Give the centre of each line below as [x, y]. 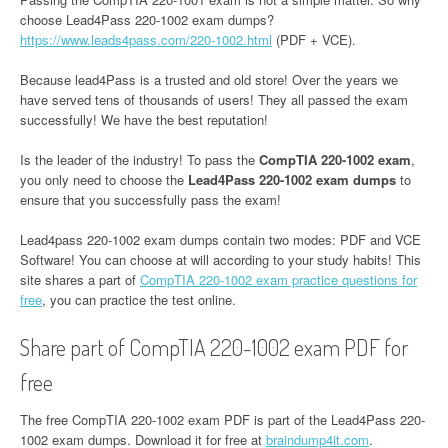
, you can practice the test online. [139, 299]
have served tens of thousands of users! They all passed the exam [214, 99]
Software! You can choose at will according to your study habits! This [220, 259]
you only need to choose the [104, 179]
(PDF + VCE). [314, 39]
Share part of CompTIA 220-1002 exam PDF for [214, 346]
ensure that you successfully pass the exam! [150, 199]
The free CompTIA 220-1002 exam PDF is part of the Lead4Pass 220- [222, 419]
